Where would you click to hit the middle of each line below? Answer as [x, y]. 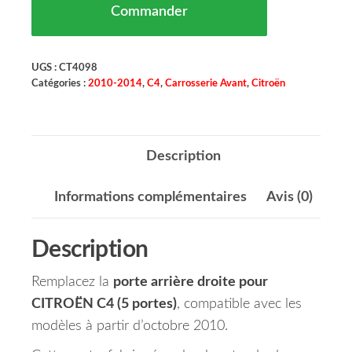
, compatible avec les [239, 304]
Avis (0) [289, 198]
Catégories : [60, 84]
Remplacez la [72, 282]
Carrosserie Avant [206, 84]
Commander [149, 12]
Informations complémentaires [150, 198]
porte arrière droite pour [191, 282]
